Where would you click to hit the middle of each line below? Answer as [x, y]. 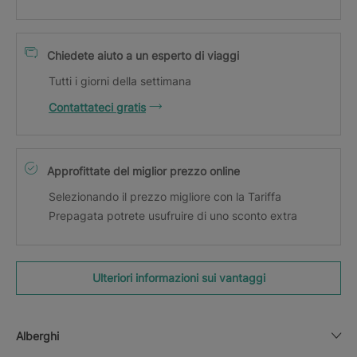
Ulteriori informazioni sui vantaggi [178, 277]
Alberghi [37, 335]
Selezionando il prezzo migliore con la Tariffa [165, 196]
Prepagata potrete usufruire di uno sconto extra [173, 215]
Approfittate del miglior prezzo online [143, 171]
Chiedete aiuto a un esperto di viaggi [143, 55]
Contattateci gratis [97, 107]
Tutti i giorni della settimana [120, 80]
